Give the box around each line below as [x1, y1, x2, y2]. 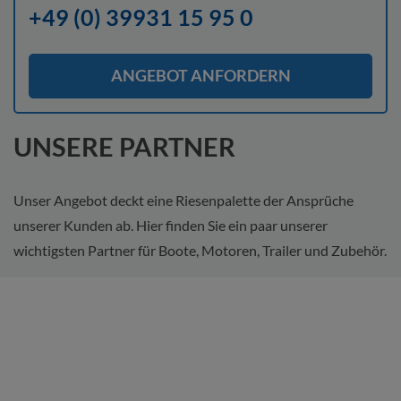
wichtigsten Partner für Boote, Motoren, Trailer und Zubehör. [13, 241, 387, 259]
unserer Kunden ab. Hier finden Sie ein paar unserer [13, 216, 328, 234]
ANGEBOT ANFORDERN [110, 65, 291, 86]
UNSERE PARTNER [13, 131, 235, 162]
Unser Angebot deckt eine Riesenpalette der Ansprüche [13, 191, 354, 209]
